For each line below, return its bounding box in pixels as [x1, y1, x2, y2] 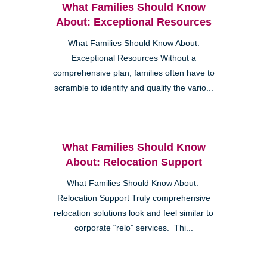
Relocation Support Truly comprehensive [57, 193, 210, 203]
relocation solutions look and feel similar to [54, 208, 213, 218]
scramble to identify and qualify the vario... [54, 83, 213, 92]
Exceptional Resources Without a [71, 53, 196, 63]
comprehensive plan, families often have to [52, 68, 215, 77]
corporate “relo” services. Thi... [74, 223, 193, 232]
